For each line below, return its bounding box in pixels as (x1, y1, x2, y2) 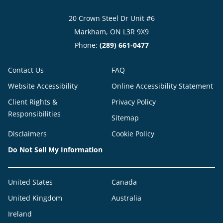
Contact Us (8, 65, 44, 75)
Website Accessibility (8, 81, 78, 91)
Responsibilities (8, 109, 61, 119)
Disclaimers (8, 129, 47, 139)
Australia (111, 193, 141, 203)
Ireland (8, 209, 32, 219)
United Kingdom (8, 193, 62, 203)
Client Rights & (8, 97, 57, 107)
